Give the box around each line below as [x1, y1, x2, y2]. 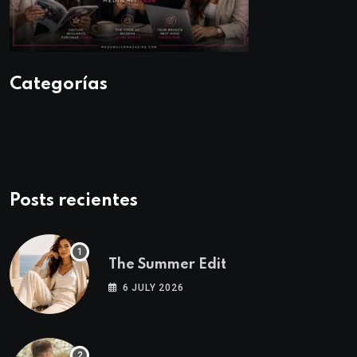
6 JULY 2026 [122, 282, 184, 294]
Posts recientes [10, 192, 138, 210]
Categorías [10, 76, 108, 94]
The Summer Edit [108, 257, 226, 273]
